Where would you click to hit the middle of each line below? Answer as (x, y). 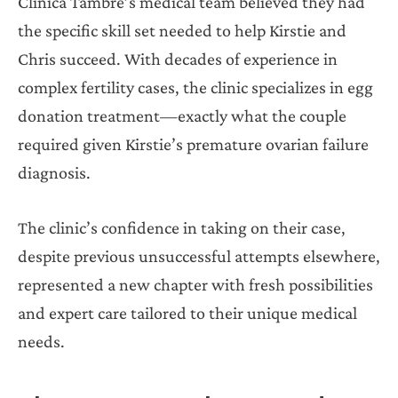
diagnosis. (54, 172)
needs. (41, 341)
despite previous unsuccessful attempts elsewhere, (199, 255)
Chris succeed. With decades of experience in (178, 58)
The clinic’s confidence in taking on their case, (182, 227)
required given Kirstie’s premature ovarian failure (193, 143)
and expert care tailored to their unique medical (187, 312)
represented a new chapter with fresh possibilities (195, 284)
